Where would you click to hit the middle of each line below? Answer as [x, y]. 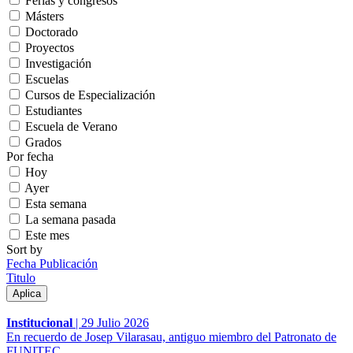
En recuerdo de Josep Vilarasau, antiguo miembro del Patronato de [171, 336]
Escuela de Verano [71, 126]
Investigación [58, 63]
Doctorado [52, 32]
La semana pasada [71, 219]
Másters [45, 16]
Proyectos [50, 47]
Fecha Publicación [52, 263]
